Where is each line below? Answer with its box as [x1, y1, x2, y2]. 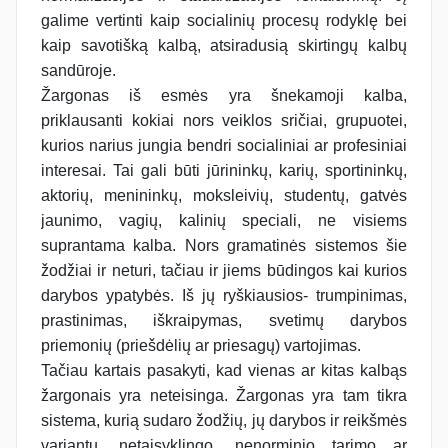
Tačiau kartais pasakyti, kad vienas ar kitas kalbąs [41, 361, 407, 379]
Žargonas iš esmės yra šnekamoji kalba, [41, 86, 407, 104]
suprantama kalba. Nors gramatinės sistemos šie [41, 236, 407, 254]
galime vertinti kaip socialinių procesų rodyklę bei [41, 11, 407, 29]
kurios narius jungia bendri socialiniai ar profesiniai [41, 136, 407, 154]
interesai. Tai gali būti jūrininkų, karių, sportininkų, [41, 161, 407, 179]
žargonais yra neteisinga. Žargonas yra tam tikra [41, 386, 407, 404]
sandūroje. [41, 61, 116, 79]
